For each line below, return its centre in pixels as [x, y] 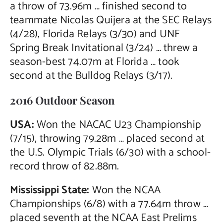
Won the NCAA [126, 190]
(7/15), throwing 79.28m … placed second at [107, 139]
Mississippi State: [51, 190]
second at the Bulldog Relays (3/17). [91, 76]
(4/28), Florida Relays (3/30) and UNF [95, 34]
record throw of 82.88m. [64, 166]
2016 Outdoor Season [62, 100]
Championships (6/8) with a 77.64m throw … [109, 204]
